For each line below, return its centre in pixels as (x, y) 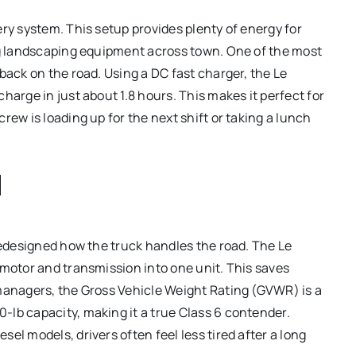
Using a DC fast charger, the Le (195, 73)
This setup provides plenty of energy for (183, 28)
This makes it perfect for (250, 95)
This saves (257, 268)
